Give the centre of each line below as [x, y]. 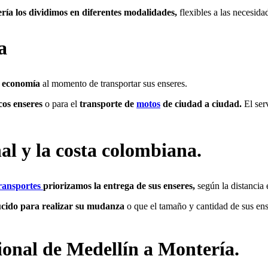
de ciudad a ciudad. [201, 103]
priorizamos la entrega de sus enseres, [120, 185]
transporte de [108, 103]
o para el [61, 103]
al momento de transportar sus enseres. [115, 83]
